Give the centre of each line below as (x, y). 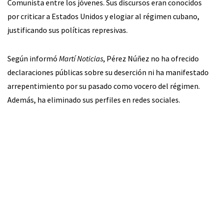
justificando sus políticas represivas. (68, 30)
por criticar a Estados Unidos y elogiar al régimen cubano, (103, 16)
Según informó (33, 58)
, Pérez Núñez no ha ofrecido (151, 58)
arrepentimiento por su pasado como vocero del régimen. (104, 86)
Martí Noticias (81, 58)
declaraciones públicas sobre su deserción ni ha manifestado (108, 72)
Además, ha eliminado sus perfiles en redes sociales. (94, 99)
